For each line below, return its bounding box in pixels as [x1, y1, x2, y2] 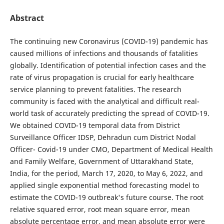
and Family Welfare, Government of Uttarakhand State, [9, 156, 193, 166]
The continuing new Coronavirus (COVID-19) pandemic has [9, 36, 208, 46]
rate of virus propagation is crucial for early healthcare [9, 72, 194, 82]
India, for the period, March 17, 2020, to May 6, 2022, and [9, 168, 203, 178]
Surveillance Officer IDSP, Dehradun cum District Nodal [9, 132, 196, 142]
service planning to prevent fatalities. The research [9, 84, 181, 94]
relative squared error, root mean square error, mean [9, 204, 190, 214]
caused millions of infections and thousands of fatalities [9, 48, 198, 58]
